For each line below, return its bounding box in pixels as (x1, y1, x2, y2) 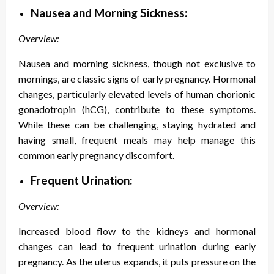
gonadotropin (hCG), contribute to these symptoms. (18, 103, 256, 116)
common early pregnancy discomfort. (18, 149, 174, 161)
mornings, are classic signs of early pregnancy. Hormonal (18, 73, 256, 85)
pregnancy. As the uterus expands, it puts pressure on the (18, 256, 256, 268)
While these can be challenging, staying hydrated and (18, 119, 256, 131)
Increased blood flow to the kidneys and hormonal (18, 225, 256, 237)
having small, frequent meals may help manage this (18, 134, 256, 146)
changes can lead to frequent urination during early (18, 240, 256, 253)
